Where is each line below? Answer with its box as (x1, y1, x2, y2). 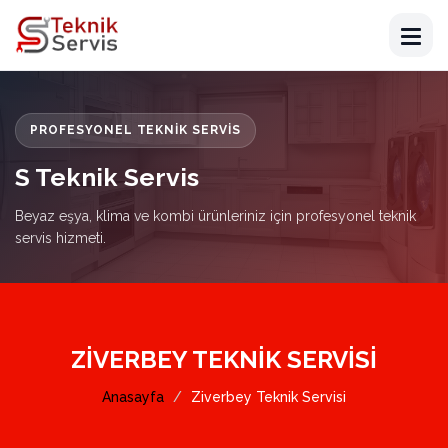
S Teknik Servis (15, 162, 199, 192)
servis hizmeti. (15, 230, 106, 246)
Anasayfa (102, 389, 164, 405)
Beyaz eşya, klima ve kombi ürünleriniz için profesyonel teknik (15, 208, 416, 224)
